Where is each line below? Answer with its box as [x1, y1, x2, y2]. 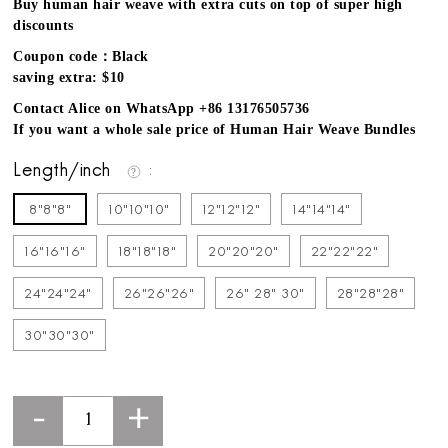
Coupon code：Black [13, 49, 149, 65]
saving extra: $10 [13, 70, 125, 86]
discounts [13, 18, 74, 34]
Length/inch [13, 161, 117, 183]
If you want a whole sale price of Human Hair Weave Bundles [13, 122, 416, 138]
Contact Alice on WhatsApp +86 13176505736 [13, 101, 310, 117]
